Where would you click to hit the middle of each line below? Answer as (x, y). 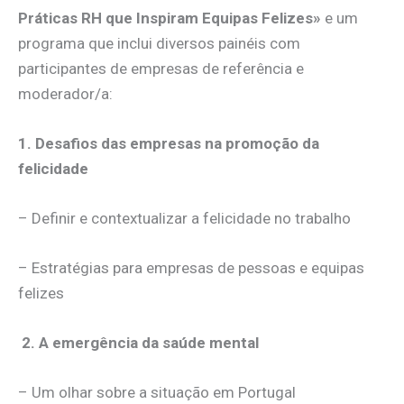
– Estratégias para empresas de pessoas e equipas (191, 268)
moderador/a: (65, 93)
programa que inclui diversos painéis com (159, 43)
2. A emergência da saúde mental (138, 343)
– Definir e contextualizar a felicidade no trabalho (184, 218)
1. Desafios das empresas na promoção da (169, 143)
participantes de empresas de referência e (161, 68)
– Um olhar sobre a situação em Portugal (157, 393)
